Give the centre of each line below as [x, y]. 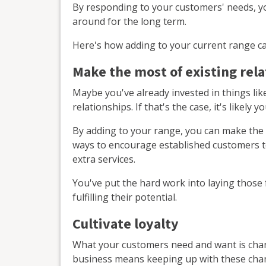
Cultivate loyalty [126, 224]
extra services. [104, 159]
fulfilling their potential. [125, 197]
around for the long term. [129, 21]
